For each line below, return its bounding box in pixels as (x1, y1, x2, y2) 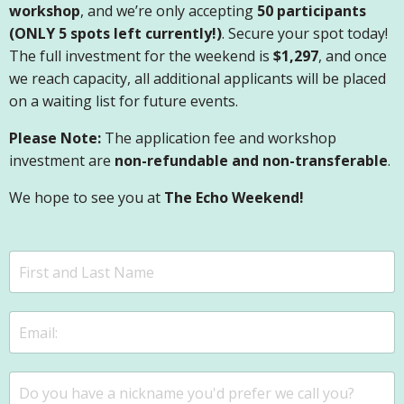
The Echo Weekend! (164, 188, 304, 208)
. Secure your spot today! (222, 23, 388, 44)
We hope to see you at (9, 188, 164, 208)
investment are (9, 151, 115, 171)
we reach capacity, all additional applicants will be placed (9, 69, 386, 89)
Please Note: (9, 128, 101, 149)
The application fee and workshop (101, 128, 336, 149)
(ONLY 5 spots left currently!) (9, 23, 222, 44)
